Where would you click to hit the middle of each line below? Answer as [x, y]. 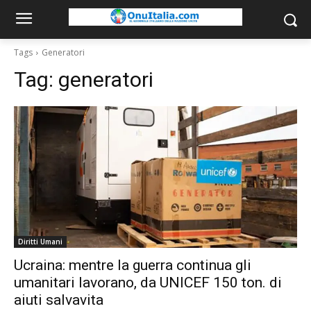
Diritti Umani [40, 242]
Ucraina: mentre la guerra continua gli [133, 265]
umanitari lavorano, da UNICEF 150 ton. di [148, 283]
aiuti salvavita [59, 300]
